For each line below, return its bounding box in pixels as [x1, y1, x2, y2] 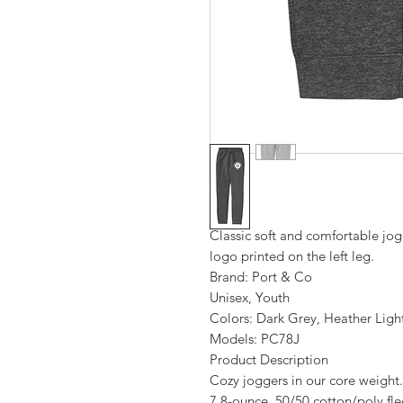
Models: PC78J [210, 330, 300, 347]
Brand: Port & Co [210, 268, 312, 285]
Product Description [210, 351, 328, 368]
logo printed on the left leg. [210, 247, 374, 264]
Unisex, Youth [210, 289, 290, 306]
